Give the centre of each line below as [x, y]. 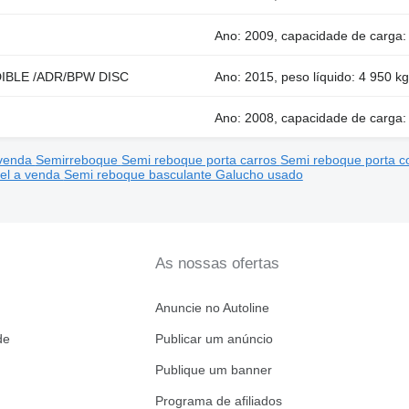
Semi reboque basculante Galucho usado [183, 175]
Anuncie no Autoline [212, 308]
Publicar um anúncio [214, 339]
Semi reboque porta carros [200, 160]
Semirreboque [78, 160]
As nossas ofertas [217, 264]
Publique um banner [213, 370]
